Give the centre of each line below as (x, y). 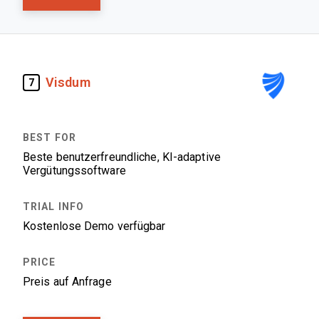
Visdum (68, 82)
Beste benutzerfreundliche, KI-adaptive (122, 157)
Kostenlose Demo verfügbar (94, 226)
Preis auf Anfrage (67, 282)
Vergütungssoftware (74, 171)
